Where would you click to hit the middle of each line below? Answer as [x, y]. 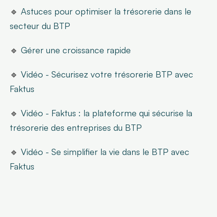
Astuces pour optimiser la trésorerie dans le [106, 11]
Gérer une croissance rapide [76, 50]
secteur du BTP [40, 26]
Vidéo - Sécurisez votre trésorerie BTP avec [107, 74]
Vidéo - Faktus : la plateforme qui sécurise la [107, 113]
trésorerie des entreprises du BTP [76, 128]
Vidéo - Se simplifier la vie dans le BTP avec [105, 152]
